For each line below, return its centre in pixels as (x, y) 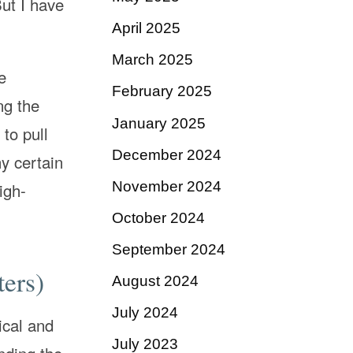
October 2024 (158, 217)
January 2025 (159, 123)
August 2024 (155, 281)
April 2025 (146, 28)
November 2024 (167, 186)
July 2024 (145, 313)
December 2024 (167, 154)
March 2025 (152, 60)
